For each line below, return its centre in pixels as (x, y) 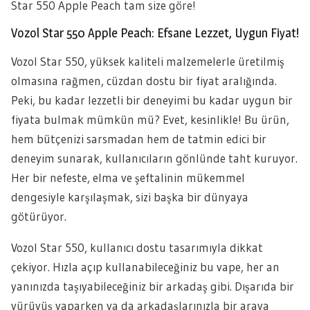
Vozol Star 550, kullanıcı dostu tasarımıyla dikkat (137, 247)
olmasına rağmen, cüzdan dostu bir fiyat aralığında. (144, 81)
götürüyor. (39, 216)
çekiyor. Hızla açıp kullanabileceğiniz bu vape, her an (145, 267)
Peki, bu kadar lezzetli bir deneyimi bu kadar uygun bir (152, 100)
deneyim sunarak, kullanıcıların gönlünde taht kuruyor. (154, 158)
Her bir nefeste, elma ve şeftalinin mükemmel (128, 177)
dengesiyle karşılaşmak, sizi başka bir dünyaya (130, 197)
